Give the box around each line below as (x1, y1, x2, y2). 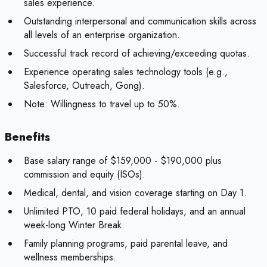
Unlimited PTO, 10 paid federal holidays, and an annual (24, 204, 246, 219)
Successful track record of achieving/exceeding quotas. (24, 46, 250, 61)
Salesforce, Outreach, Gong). (24, 79, 145, 93)
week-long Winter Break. (24, 218, 125, 232)
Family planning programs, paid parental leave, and (24, 237, 228, 251)
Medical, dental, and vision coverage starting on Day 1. (24, 186, 247, 200)
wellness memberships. (24, 250, 116, 265)
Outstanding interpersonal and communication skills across (24, 14, 256, 29)
